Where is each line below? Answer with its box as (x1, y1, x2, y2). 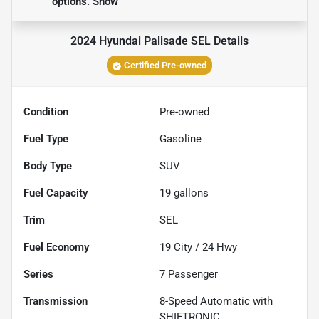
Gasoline (159, 132, 202, 146)
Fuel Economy (23, 241, 89, 254)
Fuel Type (23, 132, 68, 146)
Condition (23, 105, 68, 119)
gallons (171, 187, 209, 200)
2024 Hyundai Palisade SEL (70, 34, 211, 48)
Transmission (23, 295, 88, 308)
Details (211, 34, 249, 48)
